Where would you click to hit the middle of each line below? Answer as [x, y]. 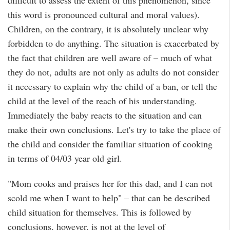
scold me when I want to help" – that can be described [109, 197]
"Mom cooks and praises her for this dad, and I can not [110, 183]
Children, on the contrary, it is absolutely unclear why [108, 29]
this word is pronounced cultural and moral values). [104, 15]
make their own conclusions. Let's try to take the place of [114, 130]
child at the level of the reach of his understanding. [102, 101]
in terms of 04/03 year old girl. [65, 158]
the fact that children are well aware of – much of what [110, 58]
